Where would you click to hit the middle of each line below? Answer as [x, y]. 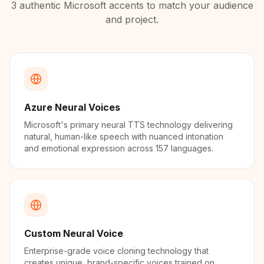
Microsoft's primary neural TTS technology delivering [128, 125]
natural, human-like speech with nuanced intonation [124, 136]
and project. [132, 19]
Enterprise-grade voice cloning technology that [116, 251]
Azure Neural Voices [72, 107]
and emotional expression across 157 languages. [119, 148]
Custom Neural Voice [74, 233]
